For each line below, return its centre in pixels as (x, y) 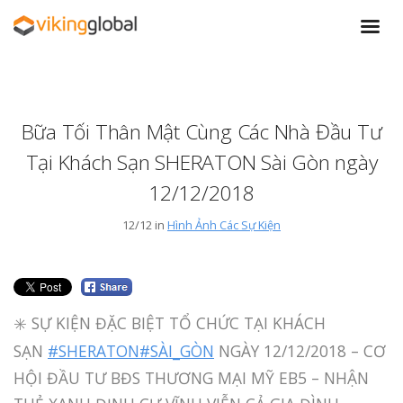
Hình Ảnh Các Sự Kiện (224, 224)
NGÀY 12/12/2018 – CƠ (300, 350)
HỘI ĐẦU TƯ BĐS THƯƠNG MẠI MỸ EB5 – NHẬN (191, 377)
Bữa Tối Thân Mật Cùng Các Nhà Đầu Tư (201, 132)
